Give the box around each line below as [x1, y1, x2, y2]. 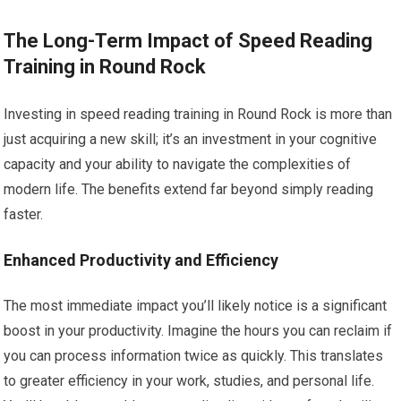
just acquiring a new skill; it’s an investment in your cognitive [4, 131, 378, 149]
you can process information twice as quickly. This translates [4, 347, 384, 365]
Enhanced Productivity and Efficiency [4, 251, 279, 270]
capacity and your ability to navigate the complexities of [4, 156, 352, 174]
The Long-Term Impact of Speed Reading [4, 30, 373, 53]
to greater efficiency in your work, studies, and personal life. [4, 372, 375, 390]
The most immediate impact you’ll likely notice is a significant [4, 297, 388, 315]
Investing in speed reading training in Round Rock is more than [4, 106, 393, 124]
